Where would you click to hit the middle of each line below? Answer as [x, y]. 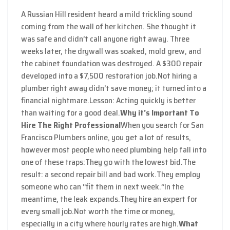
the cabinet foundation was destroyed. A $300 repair [112, 63]
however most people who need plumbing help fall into [114, 149]
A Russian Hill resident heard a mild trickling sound [107, 14]
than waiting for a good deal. [71, 112]
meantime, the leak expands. [71, 199]
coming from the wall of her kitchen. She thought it [109, 26]
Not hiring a [177, 75]
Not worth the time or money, [124, 211]
